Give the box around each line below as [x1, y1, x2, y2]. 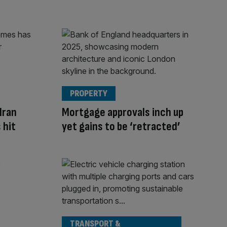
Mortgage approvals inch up [62, 105, 183, 120]
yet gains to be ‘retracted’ [62, 119, 180, 134]
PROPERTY [70, 88, 107, 99]
